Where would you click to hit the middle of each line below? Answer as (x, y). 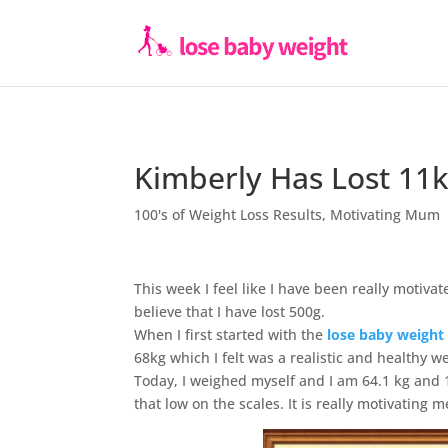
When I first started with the (231, 334)
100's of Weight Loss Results (228, 214)
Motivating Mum (385, 214)
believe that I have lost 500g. (230, 311)
